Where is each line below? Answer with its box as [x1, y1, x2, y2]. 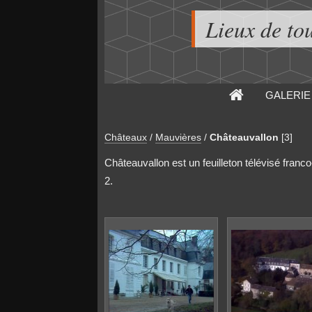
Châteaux [104, 132, 147, 143]
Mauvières [155, 132, 201, 143]
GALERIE [265, 89, 311, 101]
